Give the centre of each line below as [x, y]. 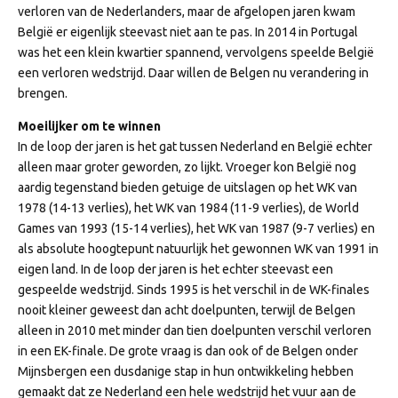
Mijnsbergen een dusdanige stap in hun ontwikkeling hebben [186, 372]
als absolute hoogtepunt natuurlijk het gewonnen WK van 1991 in [198, 249]
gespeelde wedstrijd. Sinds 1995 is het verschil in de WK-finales [194, 290]
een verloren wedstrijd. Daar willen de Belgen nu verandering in [193, 73]
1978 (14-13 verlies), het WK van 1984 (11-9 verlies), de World [188, 208]
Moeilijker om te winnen [89, 127]
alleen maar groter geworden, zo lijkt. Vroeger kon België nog [187, 167]
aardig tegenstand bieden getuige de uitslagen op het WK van [187, 188]
